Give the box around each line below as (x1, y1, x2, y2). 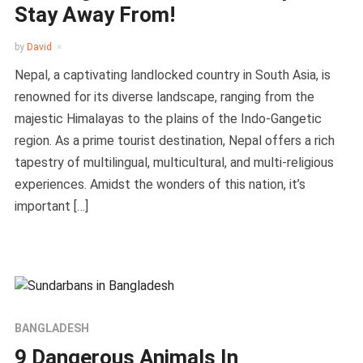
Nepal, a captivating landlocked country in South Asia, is (14, 66, 331, 83)
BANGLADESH (14, 322, 89, 335)
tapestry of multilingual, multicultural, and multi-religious (14, 154, 334, 170)
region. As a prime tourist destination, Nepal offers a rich (14, 132, 335, 148)
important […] (14, 198, 88, 214)
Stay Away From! (14, 2, 175, 27)
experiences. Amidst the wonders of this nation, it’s (14, 176, 305, 192)
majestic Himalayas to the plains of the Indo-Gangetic (14, 110, 322, 126)
